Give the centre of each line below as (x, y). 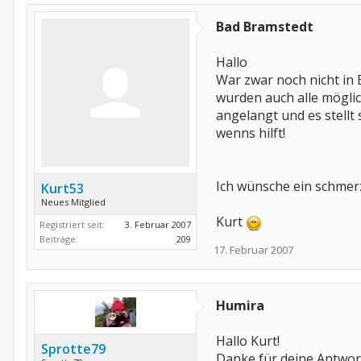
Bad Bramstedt (265, 27)
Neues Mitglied (73, 202)
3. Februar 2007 (158, 224)
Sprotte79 (73, 349)
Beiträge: (59, 239)
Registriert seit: (72, 224)
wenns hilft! (251, 133)
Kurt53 (62, 189)
